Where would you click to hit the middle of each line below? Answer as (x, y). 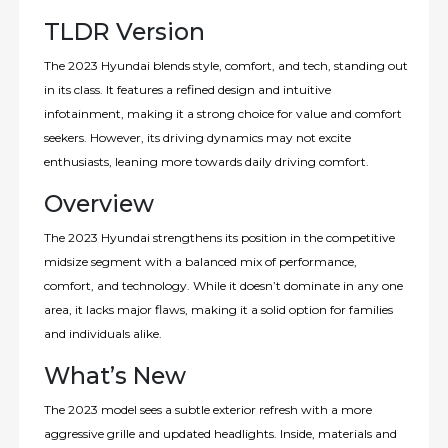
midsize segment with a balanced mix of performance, (201, 261)
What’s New (115, 375)
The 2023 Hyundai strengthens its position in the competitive (220, 237)
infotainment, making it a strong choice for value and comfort (223, 113)
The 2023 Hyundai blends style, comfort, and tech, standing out (226, 65)
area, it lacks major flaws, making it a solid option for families (219, 309)
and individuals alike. (103, 333)
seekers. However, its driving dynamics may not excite (198, 137)
